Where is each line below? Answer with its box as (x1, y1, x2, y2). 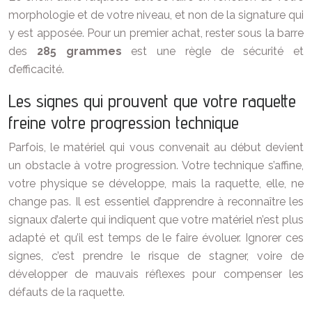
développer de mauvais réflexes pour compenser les (8, 267, 304, 281)
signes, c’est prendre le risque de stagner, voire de (8, 249, 304, 263)
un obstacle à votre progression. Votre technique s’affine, (8, 159, 304, 173)
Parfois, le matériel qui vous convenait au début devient (8, 141, 304, 155)
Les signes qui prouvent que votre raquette (8, 90, 296, 112)
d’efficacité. (8, 63, 64, 77)
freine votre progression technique (8, 111, 239, 134)
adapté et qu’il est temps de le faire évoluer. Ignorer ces (8, 231, 304, 245)
